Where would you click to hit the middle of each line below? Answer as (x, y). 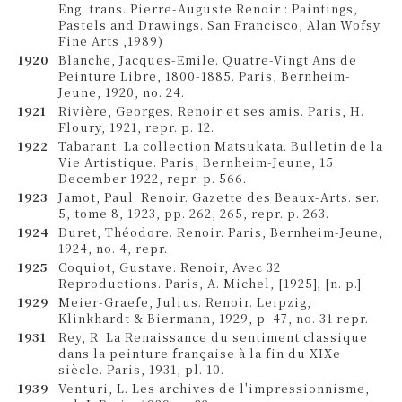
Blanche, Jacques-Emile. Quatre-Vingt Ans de (208, 60)
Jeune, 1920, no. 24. (122, 92)
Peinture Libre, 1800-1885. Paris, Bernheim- (205, 76)
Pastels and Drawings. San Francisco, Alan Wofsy (219, 25)
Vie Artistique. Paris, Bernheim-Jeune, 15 (196, 162)
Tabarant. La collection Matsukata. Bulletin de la (221, 146)
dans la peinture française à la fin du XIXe (200, 353)
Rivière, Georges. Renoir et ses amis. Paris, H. (211, 111)
